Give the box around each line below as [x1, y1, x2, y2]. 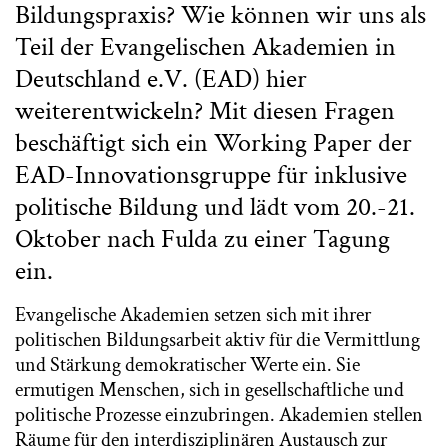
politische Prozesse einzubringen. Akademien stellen [15, 402, 423, 429]
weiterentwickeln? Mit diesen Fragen [15, 94, 395, 129]
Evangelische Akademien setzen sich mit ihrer [15, 302, 371, 329]
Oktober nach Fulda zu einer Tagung [15, 222, 390, 257]
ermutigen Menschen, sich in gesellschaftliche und [15, 377, 404, 404]
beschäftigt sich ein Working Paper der [15, 126, 412, 161]
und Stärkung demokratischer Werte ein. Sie [15, 352, 360, 379]
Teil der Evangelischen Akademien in [15, 30, 396, 65]
